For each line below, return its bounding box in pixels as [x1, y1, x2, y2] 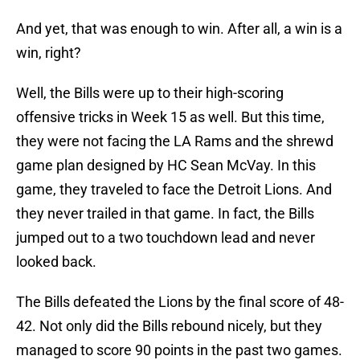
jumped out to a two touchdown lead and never [16, 229, 315, 247]
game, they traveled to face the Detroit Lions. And [16, 181, 332, 198]
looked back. [16, 253, 96, 271]
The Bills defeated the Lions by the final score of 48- [16, 293, 344, 311]
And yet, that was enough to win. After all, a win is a [16, 20, 342, 38]
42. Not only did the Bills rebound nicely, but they [16, 317, 322, 335]
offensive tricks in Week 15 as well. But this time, [16, 108, 325, 126]
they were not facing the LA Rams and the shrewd [16, 133, 333, 150]
